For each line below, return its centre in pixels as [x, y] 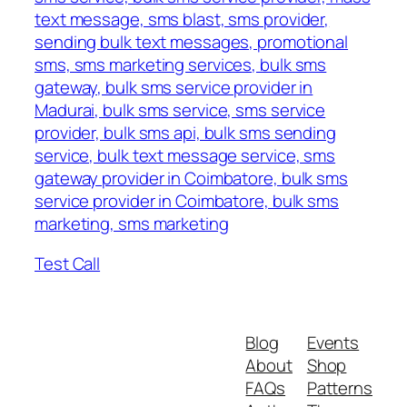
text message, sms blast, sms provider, [182, 20]
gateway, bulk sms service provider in [174, 88]
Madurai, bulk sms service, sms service [180, 110]
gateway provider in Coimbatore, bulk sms [191, 179]
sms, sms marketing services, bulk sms [181, 65]
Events [333, 343]
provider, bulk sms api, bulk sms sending [185, 133]
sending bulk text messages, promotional [192, 42]
